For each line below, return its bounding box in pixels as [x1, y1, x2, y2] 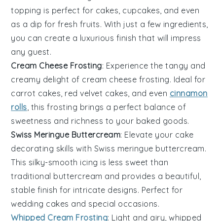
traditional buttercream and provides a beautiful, [11, 171, 201, 182]
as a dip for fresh [11, 19, 80, 30]
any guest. [11, 47, 52, 57]
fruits [79, 19, 100, 30]
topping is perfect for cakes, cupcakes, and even [11, 5, 200, 16]
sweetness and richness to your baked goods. [11, 116, 189, 126]
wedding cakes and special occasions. [11, 199, 160, 209]
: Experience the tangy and [102, 61, 206, 71]
